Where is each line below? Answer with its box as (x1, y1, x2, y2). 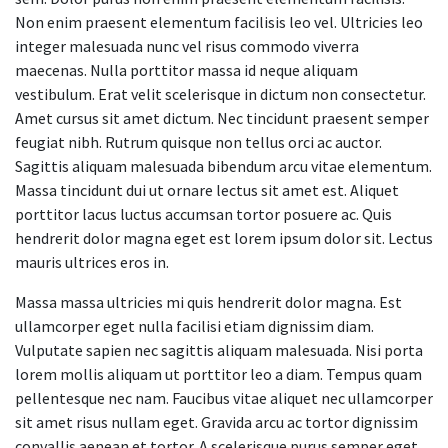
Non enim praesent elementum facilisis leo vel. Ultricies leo (15, 11, 423, 32)
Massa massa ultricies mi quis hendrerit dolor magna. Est (15, 291, 402, 312)
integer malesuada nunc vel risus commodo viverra (15, 35, 359, 56)
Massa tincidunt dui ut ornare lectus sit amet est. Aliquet (15, 179, 399, 200)
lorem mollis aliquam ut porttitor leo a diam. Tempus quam (15, 363, 422, 384)
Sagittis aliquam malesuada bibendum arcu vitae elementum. (15, 155, 432, 176)
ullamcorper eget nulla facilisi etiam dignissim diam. (15, 315, 374, 336)
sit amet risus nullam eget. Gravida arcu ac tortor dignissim (15, 411, 418, 432)
